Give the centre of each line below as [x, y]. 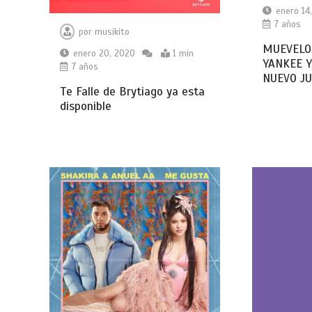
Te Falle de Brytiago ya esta [133, 91]
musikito [112, 32]
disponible [86, 106]
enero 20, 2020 [104, 53]
